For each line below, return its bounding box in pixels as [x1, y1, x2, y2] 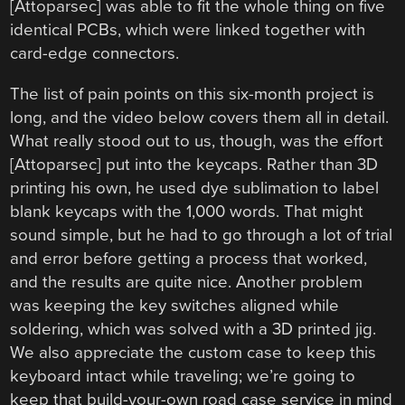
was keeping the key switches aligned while [10, 295, 340, 316]
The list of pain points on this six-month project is [10, 83, 375, 104]
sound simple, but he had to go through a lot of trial [10, 224, 393, 245]
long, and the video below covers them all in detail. [10, 107, 390, 127]
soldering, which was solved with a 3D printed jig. [10, 318, 377, 339]
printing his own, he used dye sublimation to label [10, 177, 380, 198]
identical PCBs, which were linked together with [10, 20, 366, 41]
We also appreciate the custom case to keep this [10, 342, 377, 363]
